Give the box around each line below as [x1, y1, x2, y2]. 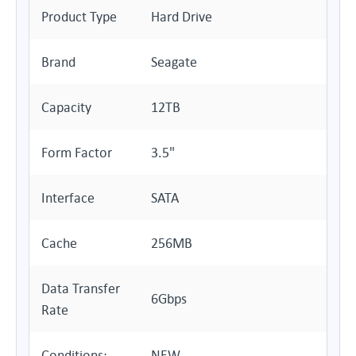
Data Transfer [41, 280, 120, 296]
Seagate [151, 53, 197, 70]
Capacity [41, 99, 91, 115]
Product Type [41, 8, 117, 25]
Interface [41, 189, 95, 206]
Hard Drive [151, 8, 212, 25]
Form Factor [41, 144, 112, 161]
